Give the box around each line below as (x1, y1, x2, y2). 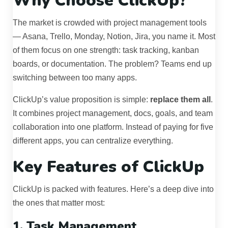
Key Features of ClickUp (13, 156, 204, 178)
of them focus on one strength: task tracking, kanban (13, 46, 199, 55)
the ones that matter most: (13, 198, 105, 208)
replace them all (150, 95, 211, 104)
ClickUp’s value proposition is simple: (13, 95, 150, 104)
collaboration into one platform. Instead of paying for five (13, 123, 213, 132)
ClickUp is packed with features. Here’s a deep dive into (13, 185, 214, 194)
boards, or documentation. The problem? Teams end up (13, 60, 212, 69)
